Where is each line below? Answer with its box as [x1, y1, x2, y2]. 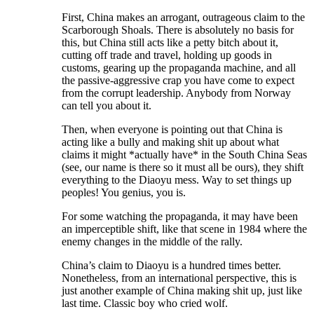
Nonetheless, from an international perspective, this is [62, 272, 296, 285]
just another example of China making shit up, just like [62, 285, 302, 297]
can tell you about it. [62, 100, 151, 112]
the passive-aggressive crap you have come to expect [62, 74, 294, 87]
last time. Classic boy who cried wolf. [62, 297, 228, 310]
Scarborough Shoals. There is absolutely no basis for [62, 24, 294, 36]
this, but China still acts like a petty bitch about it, [62, 36, 278, 49]
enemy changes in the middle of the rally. [62, 235, 243, 248]
